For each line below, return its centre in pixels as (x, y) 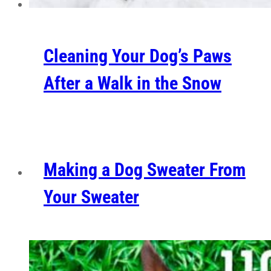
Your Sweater (91, 197)
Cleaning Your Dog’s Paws (138, 56)
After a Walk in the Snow (132, 83)
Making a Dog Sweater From (145, 169)
